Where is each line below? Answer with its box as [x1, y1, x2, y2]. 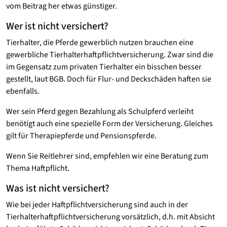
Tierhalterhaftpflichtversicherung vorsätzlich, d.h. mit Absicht [6, 211, 215, 222]
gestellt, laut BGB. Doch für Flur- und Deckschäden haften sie [6, 73, 211, 85]
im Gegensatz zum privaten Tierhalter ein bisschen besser [6, 61, 202, 72]
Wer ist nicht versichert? [6, 19, 108, 33]
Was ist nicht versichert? [6, 181, 109, 196]
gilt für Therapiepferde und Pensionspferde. [6, 130, 157, 141]
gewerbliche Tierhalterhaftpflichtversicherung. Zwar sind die [6, 49, 213, 60]
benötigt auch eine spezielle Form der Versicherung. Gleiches [6, 118, 213, 129]
